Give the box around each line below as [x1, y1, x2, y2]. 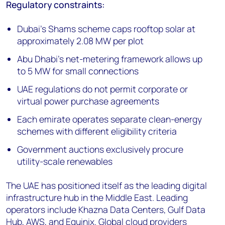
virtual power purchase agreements [17, 95, 160, 107]
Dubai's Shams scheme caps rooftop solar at [17, 23, 196, 35]
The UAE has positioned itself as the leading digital [6, 179, 207, 191]
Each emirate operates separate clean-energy [17, 113, 202, 125]
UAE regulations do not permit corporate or [17, 83, 188, 95]
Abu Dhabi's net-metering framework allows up [17, 53, 203, 65]
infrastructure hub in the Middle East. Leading [6, 191, 188, 203]
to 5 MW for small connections [17, 65, 139, 77]
